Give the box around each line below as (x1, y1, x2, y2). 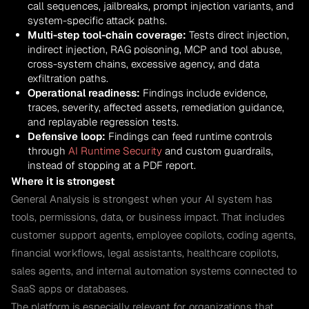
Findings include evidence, (140, 86, 268, 99)
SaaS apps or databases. (11, 281, 128, 295)
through (28, 143, 68, 157)
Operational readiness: (28, 86, 140, 99)
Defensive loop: (28, 129, 106, 143)
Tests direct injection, (186, 28, 289, 41)
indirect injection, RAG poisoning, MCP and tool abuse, (28, 42, 282, 56)
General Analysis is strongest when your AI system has (11, 192, 272, 206)
